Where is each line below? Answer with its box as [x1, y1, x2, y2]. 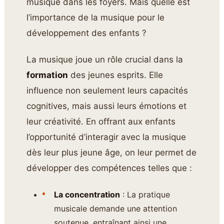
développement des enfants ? [26, 27, 147, 38]
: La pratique [119, 189, 170, 199]
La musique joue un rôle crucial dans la [26, 54, 183, 65]
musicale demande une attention [53, 203, 177, 213]
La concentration [53, 189, 120, 199]
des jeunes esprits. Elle [68, 70, 163, 80]
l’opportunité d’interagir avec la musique [26, 132, 186, 142]
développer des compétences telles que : [26, 163, 192, 173]
